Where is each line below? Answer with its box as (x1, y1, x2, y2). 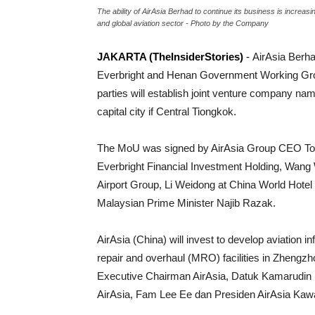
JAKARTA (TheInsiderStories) (97, 51, 243, 63)
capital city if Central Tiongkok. (97, 105, 236, 117)
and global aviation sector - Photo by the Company (97, 19, 269, 27)
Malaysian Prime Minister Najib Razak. (97, 197, 276, 209)
